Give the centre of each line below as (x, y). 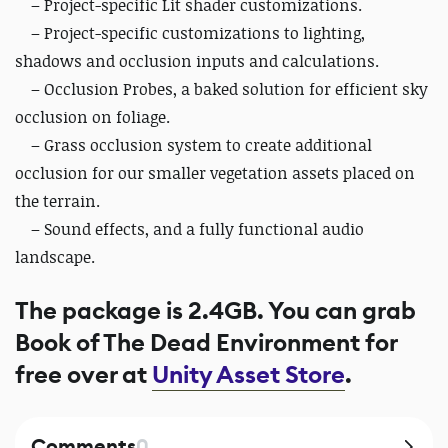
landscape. (55, 256)
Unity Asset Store (248, 374)
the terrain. (57, 200)
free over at (83, 374)
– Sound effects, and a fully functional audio (189, 228)
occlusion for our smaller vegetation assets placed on (215, 172)
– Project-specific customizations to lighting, (190, 32)
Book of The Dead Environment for (206, 342)
